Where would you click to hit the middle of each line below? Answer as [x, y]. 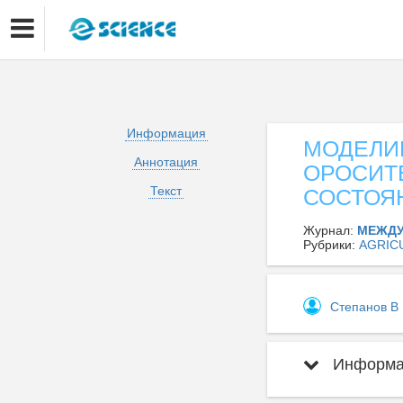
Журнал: [330, 230]
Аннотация [166, 162]
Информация [166, 133]
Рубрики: [331, 245]
